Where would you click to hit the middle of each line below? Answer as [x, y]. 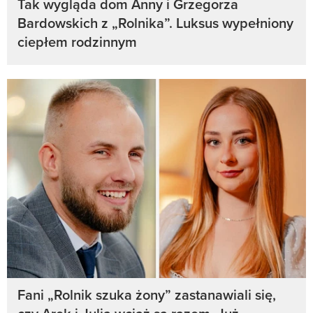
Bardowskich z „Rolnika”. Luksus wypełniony [155, 22]
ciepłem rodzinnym [77, 41]
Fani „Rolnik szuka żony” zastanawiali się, [147, 295]
